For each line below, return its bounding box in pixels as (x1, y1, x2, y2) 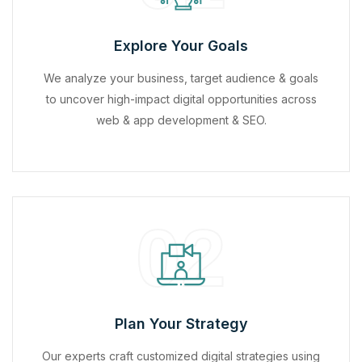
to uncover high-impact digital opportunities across (45, 91, 317, 106)
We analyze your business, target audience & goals (44, 70, 318, 85)
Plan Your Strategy (114, 314, 248, 332)
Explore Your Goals (114, 36, 248, 54)
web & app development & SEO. (95, 112, 267, 127)
